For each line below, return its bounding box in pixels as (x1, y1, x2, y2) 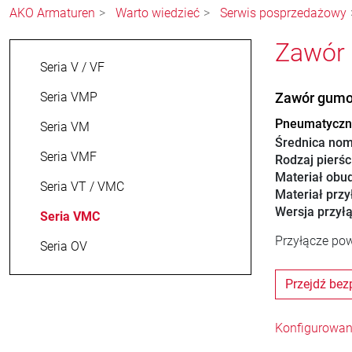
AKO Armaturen (9, 5, 95, 21)
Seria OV (40, 239, 87, 255)
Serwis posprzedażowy (220, 5, 346, 21)
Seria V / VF (40, 60, 104, 75)
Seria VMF (40, 149, 97, 165)
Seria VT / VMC (40, 179, 124, 195)
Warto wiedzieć (115, 5, 200, 21)
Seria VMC (40, 209, 100, 225)
